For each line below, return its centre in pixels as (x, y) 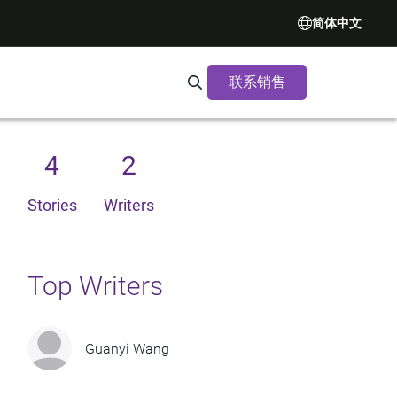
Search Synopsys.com (272, 85)
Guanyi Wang (127, 348)
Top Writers (95, 286)
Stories (52, 205)
